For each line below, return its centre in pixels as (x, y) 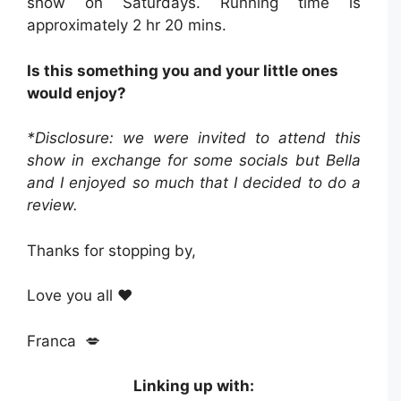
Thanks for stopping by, (111, 250)
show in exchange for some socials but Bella (194, 161)
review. (55, 205)
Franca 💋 (64, 341)
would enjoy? (77, 93)
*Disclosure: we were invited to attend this (194, 138)
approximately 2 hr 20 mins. (127, 26)
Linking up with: (194, 386)
